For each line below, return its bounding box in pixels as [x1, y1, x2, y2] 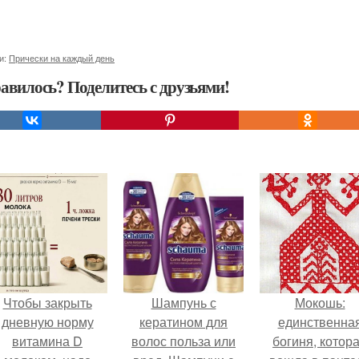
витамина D [12, 332, 83, 350]
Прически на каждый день [9, 51, 115, 64]
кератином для [139, 313, 228, 331]
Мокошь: [294, 293, 345, 312]
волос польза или [131, 332, 236, 350]
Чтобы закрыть [2, 293, 92, 312]
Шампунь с [151, 293, 216, 312]
